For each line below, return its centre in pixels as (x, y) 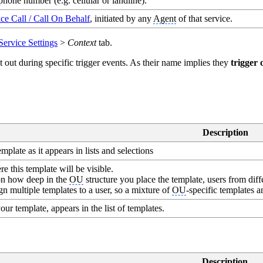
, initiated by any (122, 19)
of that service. (205, 19)
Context (83, 43)
